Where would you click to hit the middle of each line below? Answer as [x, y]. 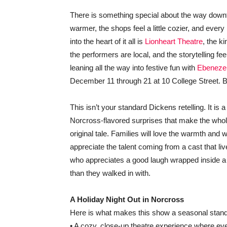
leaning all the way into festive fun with [134, 67]
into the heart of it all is [107, 41]
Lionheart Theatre [174, 41]
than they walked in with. [110, 173]
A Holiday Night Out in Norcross [127, 199]
